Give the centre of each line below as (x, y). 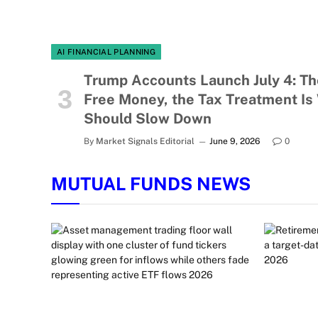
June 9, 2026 (235, 141)
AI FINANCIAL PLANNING (106, 51)
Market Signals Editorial (145, 141)
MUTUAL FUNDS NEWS (151, 183)
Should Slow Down (148, 118)
